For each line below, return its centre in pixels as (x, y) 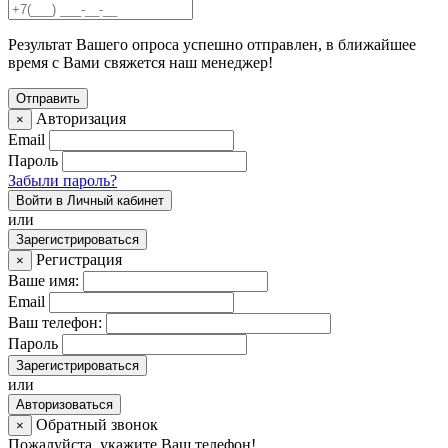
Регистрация (79, 260)
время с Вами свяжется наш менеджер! (140, 63)
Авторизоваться (64, 405)
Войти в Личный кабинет (90, 201)
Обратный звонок (97, 425)
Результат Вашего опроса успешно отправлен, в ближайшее (212, 45)
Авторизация (81, 119)
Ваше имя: (43, 281)
